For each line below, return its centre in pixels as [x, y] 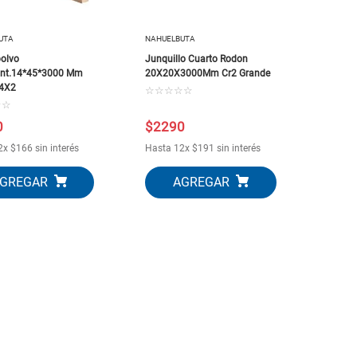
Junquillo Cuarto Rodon [197, 59]
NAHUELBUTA [171, 38]
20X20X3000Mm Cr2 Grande [208, 73]
